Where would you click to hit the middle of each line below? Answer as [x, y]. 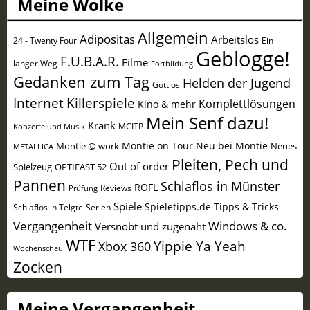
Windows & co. [247, 226]
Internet [38, 103]
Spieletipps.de [177, 206]
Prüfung [83, 188]
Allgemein [173, 37]
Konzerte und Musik [49, 126]
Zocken [37, 267]
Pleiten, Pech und [230, 164]
